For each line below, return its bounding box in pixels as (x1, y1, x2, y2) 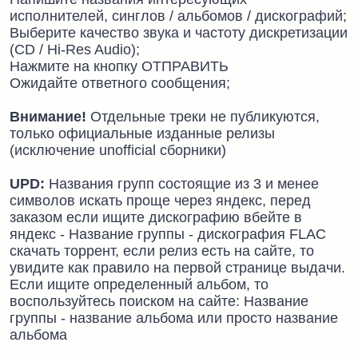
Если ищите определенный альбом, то (10, 276, 268, 292)
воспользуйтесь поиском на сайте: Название (10, 293, 308, 309)
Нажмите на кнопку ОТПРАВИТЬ (10, 58, 229, 74)
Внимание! (10, 109, 86, 125)
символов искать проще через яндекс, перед (10, 193, 311, 209)
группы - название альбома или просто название (10, 310, 338, 326)
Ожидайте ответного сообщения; (10, 75, 230, 91)
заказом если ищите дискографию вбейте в (10, 209, 302, 225)
